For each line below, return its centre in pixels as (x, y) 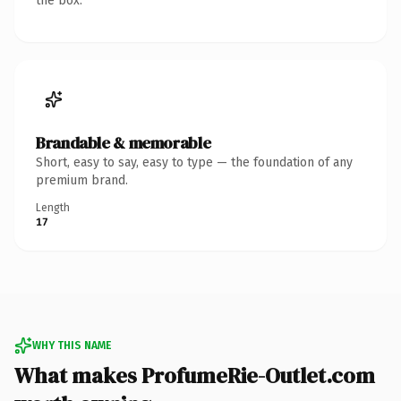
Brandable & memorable (124, 142)
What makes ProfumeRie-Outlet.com (195, 375)
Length (53, 207)
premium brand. (82, 180)
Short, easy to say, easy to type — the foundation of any (194, 162)
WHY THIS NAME (72, 345)
